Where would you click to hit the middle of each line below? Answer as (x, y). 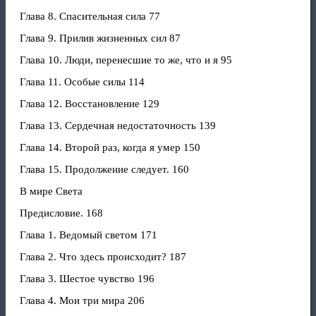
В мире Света (51, 191)
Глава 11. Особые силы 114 (82, 82)
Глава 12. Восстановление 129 (90, 104)
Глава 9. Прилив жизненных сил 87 (100, 38)
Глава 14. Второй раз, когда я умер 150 (110, 147)
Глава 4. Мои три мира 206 (82, 300)
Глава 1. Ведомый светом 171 (89, 235)
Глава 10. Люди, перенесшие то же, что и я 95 (126, 60)
